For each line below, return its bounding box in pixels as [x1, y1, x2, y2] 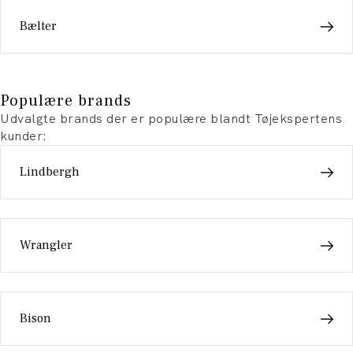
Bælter [20, 18, 57, 34]
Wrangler [20, 237, 72, 253]
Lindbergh [20, 164, 80, 180]
